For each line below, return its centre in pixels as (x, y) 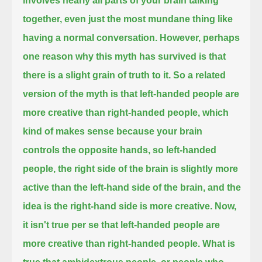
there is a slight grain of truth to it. (97, 75)
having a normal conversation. (90, 37)
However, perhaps (200, 37)
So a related (200, 75)
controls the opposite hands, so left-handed (120, 150)
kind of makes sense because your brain (113, 131)
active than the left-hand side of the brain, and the (132, 187)
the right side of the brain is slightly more (148, 168)
